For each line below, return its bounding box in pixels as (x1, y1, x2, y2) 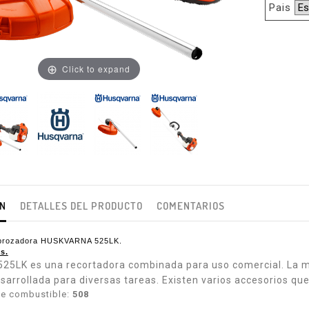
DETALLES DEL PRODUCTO (19, 199, 143, 213)
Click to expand (62, 62, 131, 74)
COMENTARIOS (156, 199, 225, 213)
